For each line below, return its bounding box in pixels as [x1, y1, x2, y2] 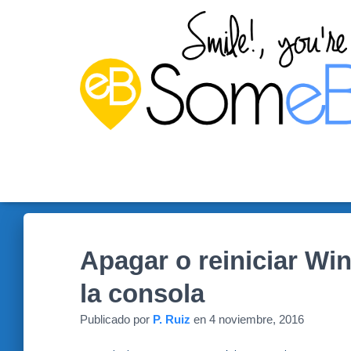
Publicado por [80, 312, 153, 326]
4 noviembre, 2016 [209, 312, 304, 326]
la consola [80, 278, 204, 308]
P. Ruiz [153, 312, 190, 326]
